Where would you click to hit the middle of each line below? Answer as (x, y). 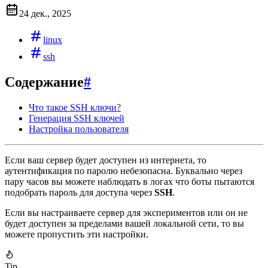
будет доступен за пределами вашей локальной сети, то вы (124, 223)
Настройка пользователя (79, 129)
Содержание (44, 82)
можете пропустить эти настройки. (77, 234)
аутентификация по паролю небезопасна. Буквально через (124, 170)
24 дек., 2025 (45, 13)
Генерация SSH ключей (77, 118)
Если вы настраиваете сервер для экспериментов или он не (126, 212)
